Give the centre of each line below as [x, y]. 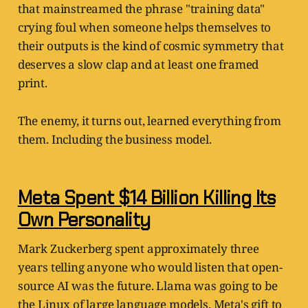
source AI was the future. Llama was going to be [147, 286]
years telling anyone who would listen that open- [150, 267]
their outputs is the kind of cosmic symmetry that [151, 46]
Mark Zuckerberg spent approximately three [138, 249]
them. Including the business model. [114, 140]
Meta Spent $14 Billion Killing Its [146, 198]
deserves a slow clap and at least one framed [138, 65]
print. [32, 83]
